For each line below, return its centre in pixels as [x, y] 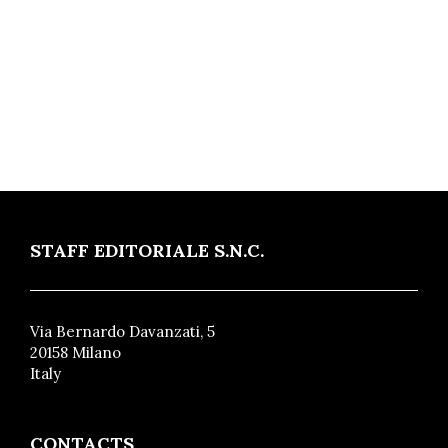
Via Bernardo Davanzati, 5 [122, 331]
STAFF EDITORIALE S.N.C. [147, 250]
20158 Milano [75, 352]
